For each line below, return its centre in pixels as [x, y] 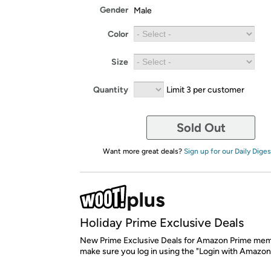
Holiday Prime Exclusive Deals [162, 223]
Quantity [111, 90]
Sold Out [201, 128]
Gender [114, 10]
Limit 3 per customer [205, 90]
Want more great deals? [143, 151]
